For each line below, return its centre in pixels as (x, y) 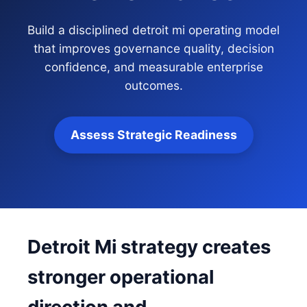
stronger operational (121, 277)
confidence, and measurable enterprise (153, 67)
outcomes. (153, 85)
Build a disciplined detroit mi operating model (153, 30)
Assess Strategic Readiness (153, 135)
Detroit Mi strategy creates (149, 247)
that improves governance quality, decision (153, 48)
